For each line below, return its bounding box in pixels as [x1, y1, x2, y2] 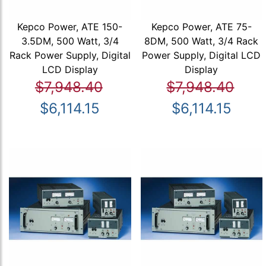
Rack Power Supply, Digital [9, 49, 131, 61]
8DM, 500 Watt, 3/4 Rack [144, 34, 259, 47]
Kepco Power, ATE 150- [17, 20, 123, 33]
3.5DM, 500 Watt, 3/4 [21, 34, 119, 47]
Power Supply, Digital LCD [142, 49, 261, 61]
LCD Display [42, 63, 98, 75]
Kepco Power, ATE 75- [151, 20, 252, 33]
